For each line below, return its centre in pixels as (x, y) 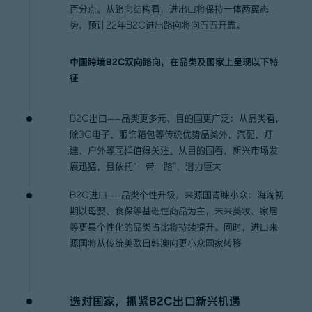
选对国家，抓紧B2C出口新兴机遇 (155, 302)
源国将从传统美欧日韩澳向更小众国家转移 (156, 243)
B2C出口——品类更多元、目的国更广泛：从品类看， (177, 118)
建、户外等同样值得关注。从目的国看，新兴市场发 (174, 150)
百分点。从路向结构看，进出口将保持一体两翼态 (170, 9)
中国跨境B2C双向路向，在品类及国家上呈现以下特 (174, 62)
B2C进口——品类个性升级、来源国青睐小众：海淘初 (177, 195)
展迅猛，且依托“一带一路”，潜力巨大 (146, 166)
